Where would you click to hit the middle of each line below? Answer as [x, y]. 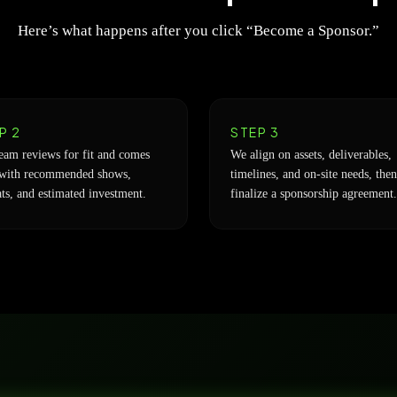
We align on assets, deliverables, [311, 155]
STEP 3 [256, 132]
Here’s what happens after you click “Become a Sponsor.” [198, 31]
